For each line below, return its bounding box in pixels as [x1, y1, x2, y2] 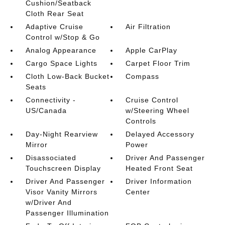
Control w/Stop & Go [25, 33, 100, 41]
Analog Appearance [25, 46, 96, 54]
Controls [126, 117, 157, 125]
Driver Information [126, 177, 192, 185]
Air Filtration [126, 23, 171, 31]
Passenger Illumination [25, 209, 109, 217]
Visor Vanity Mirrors [25, 188, 97, 196]
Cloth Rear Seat [25, 10, 84, 18]
